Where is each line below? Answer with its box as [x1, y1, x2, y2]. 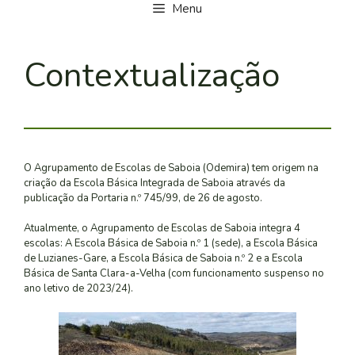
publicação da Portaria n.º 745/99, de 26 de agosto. [24, 190, 262, 205]
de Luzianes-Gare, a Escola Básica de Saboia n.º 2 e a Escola [24, 251, 303, 266]
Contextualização [24, 52, 280, 98]
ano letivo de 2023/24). [24, 281, 133, 296]
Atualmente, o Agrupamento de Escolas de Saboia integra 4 [24, 221, 300, 236]
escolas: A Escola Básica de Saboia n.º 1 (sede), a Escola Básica [24, 236, 318, 251]
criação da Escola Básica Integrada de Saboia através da [24, 175, 285, 190]
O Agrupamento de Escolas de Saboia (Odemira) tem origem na [24, 160, 319, 175]
